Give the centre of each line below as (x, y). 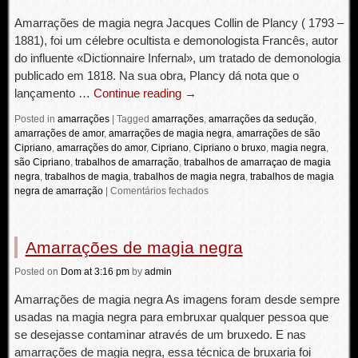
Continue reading (139, 93)
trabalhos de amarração (127, 162)
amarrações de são (278, 133)
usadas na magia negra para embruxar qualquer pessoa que (171, 317)
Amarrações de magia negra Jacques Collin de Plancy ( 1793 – (179, 23)
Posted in (34, 119)
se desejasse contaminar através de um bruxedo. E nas (160, 334)
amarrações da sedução (261, 119)
